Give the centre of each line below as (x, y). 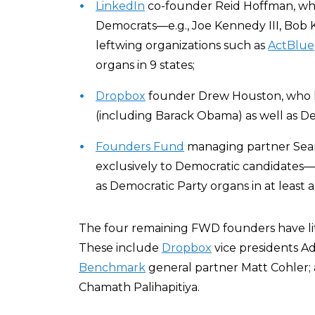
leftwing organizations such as (182, 45)
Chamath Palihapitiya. (139, 287)
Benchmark (112, 268)
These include (120, 248)
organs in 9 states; (145, 65)
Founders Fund (140, 147)
